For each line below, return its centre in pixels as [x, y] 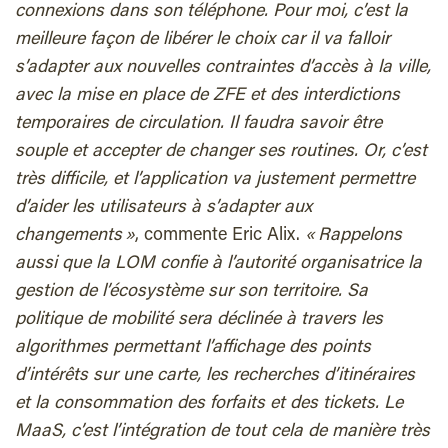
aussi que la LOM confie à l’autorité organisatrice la [218, 264]
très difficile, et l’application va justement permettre [215, 180]
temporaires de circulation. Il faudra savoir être [198, 124]
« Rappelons [353, 236]
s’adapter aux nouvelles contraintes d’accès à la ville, [223, 68]
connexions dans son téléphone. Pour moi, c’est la [211, 12]
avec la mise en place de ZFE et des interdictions [207, 96]
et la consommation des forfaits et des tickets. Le [209, 404]
